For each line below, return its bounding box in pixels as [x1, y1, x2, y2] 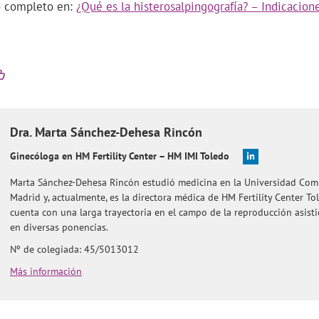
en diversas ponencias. [10, 220, 108, 234]
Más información [10, 264, 82, 278]
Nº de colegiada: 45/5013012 [10, 242, 139, 256]
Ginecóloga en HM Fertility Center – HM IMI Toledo [10, 149, 229, 162]
